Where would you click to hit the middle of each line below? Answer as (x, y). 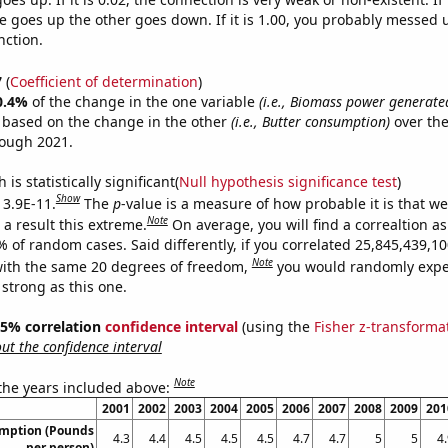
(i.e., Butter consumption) (310, 121)
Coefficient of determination (103, 81)
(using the (275, 326)
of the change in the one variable (145, 101)
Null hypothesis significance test (287, 181)
